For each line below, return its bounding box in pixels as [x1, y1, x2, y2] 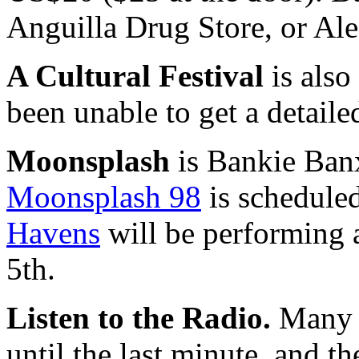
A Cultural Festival [6, 58, 264, 93]
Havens [6, 215, 100, 250]
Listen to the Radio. [6, 300, 271, 335]
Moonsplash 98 [6, 179, 201, 214]
